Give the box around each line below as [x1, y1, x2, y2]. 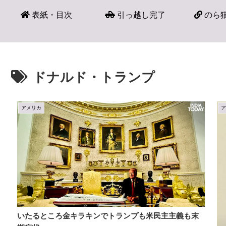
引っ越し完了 [115, 11, 165, 19]
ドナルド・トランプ [33, 70, 155, 85]
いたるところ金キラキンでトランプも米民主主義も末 [17, 211, 199, 220]
